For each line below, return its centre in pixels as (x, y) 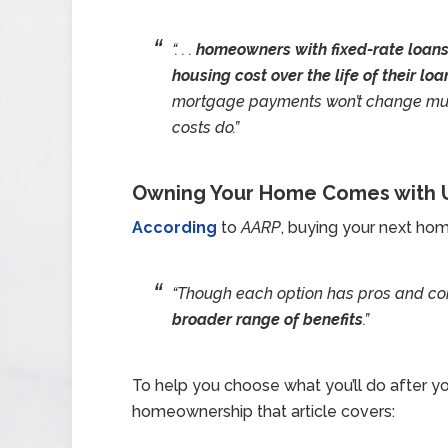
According (174, 227)
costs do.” (205, 127)
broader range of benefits (267, 319)
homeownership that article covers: (263, 411)
